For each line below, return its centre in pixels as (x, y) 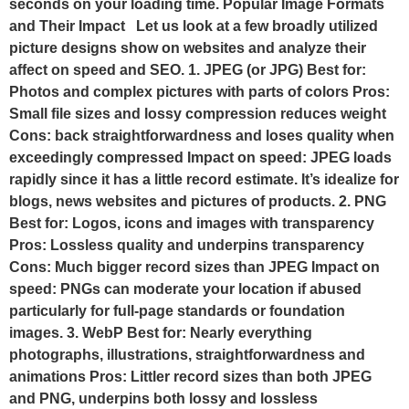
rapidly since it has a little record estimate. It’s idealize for (204, 180)
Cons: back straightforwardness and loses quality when (202, 136)
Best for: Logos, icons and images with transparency (192, 224)
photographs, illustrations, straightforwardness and (187, 355)
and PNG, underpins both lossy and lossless (163, 399)
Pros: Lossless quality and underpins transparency (187, 246)
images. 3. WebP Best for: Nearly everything (161, 333)
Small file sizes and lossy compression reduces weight (198, 114)
